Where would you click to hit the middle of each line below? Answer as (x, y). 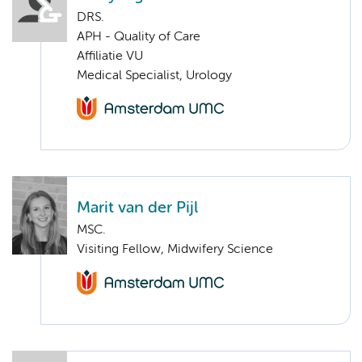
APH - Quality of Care (139, 37)
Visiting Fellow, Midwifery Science (175, 250)
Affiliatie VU (110, 56)
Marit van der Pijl (137, 208)
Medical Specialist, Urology (154, 76)
